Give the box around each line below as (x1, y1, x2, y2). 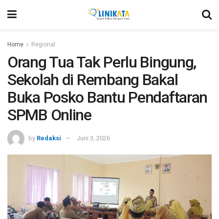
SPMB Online (7, 106, 91, 124)
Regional (31, 41, 55, 48)
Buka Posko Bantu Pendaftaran (7, 88, 208, 107)
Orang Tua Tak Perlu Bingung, (7, 53, 197, 71)
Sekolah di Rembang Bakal (7, 70, 178, 89)
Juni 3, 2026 (77, 134, 110, 142)
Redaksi (37, 134, 61, 142)
